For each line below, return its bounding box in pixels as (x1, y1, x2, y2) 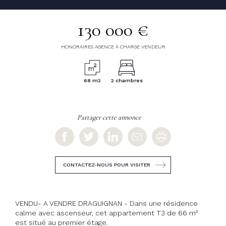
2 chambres (110, 77, 143, 84)
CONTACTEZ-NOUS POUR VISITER (63, 161, 150, 168)
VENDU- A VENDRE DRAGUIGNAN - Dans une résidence (15, 199, 198, 207)
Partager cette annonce (77, 112, 141, 122)
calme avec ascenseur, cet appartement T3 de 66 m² (15, 208, 198, 217)
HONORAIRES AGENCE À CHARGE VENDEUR (61, 44, 165, 50)
